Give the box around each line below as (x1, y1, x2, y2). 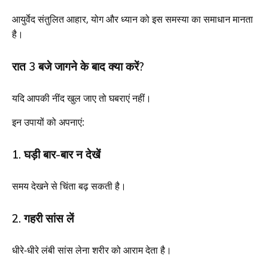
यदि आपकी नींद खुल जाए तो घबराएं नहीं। (12, 91, 151, 105)
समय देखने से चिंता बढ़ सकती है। (12, 179, 126, 193)
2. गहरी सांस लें (12, 211, 74, 226)
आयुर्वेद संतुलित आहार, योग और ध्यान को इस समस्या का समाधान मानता (12, 12, 253, 26)
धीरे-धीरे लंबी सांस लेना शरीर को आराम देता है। (12, 243, 172, 257)
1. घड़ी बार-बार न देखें (12, 147, 100, 162)
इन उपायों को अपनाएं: (12, 115, 84, 129)
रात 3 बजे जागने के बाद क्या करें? (12, 59, 144, 74)
